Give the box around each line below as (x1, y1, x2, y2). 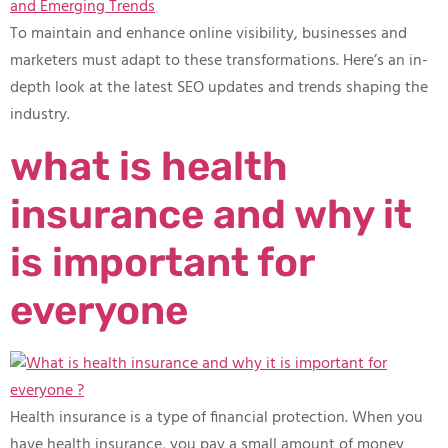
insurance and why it (10, 191, 412, 239)
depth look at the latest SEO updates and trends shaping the (10, 74, 428, 101)
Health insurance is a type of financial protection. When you (10, 405, 423, 432)
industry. (10, 101, 70, 128)
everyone (10, 287, 188, 335)
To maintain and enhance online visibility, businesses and (10, 20, 407, 47)
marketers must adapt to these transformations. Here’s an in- (10, 47, 428, 74)
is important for (10, 239, 314, 287)
